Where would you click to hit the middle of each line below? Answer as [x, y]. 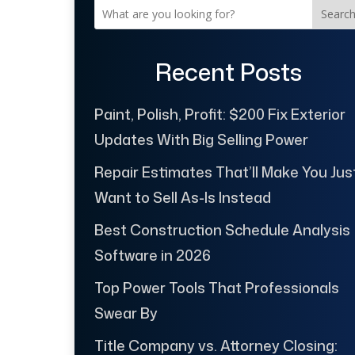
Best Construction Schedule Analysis [222, 230]
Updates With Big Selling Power [201, 140]
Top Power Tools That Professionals [216, 288]
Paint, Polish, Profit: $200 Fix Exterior [219, 115]
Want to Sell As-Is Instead [182, 198]
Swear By [126, 313]
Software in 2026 [152, 256]
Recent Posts [229, 72]
